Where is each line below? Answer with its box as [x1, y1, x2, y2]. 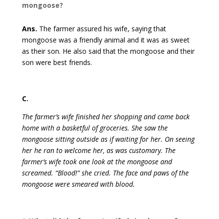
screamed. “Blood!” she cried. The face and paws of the [22, 168, 189, 178]
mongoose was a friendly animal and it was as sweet [22, 35, 190, 45]
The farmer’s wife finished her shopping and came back [22, 112, 190, 122]
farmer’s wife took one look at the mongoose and [22, 157, 172, 167]
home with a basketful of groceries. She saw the [22, 123, 168, 133]
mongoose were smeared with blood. [22, 179, 135, 189]
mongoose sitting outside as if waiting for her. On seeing [22, 134, 195, 144]
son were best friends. [22, 58, 92, 67]
